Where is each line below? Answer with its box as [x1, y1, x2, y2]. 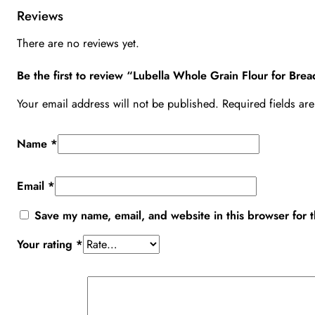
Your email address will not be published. [17, 95, 219, 112]
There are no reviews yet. [17, 34, 140, 51]
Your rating [17, 236, 77, 252]
